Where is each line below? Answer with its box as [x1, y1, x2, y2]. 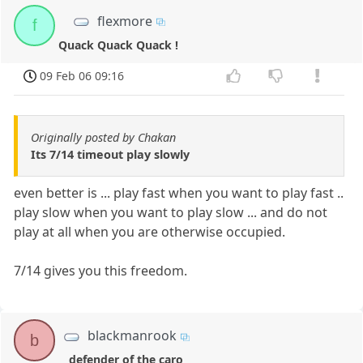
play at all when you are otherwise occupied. [14, 223, 286, 241]
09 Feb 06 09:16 [40, 67, 125, 83]
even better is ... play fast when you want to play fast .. [14, 184, 344, 203]
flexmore [97, 11, 152, 30]
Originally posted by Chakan [31, 130, 176, 146]
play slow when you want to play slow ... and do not [14, 203, 328, 222]
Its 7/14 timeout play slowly [31, 147, 190, 163]
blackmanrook [88, 327, 177, 345]
